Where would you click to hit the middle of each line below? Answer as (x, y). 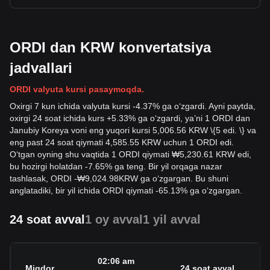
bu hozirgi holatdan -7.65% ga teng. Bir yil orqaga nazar (116, 166)
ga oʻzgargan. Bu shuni (183, 178)
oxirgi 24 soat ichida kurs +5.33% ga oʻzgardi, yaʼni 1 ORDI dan (130, 118)
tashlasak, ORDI (42, 178)
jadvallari (41, 68)
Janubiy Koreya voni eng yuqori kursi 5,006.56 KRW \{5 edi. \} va (133, 130)
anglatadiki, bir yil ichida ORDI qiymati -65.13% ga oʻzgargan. (126, 190)
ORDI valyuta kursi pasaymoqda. (77, 89)
